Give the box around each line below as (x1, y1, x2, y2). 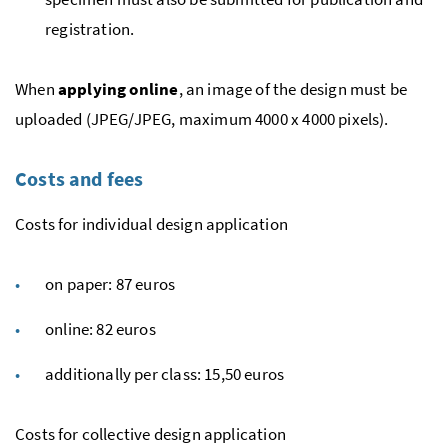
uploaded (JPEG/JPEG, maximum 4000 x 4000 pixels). (15, 107, 389, 130)
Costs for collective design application (15, 422, 286, 445)
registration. (45, 17, 135, 40)
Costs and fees (15, 165, 144, 191)
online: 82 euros (45, 317, 156, 340)
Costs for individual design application (15, 212, 288, 235)
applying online (54, 77, 179, 100)
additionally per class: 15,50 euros (45, 362, 285, 385)
